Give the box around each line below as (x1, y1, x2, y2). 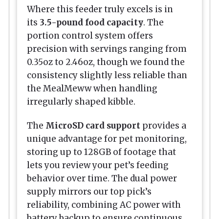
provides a (140, 120, 186, 131)
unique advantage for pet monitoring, (27, 133, 187, 144)
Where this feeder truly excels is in (27, 4, 173, 15)
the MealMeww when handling (27, 83, 157, 94)
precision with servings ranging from (27, 44, 187, 55)
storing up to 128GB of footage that (27, 146, 176, 157)
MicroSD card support (45, 120, 140, 131)
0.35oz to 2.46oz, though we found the (27, 57, 185, 68)
